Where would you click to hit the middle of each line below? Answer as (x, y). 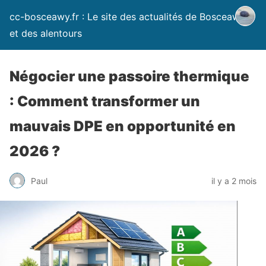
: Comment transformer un (105, 101)
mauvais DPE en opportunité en (123, 126)
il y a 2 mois (234, 180)
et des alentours (46, 33)
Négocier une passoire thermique (129, 76)
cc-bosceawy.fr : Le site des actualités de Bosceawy (127, 17)
